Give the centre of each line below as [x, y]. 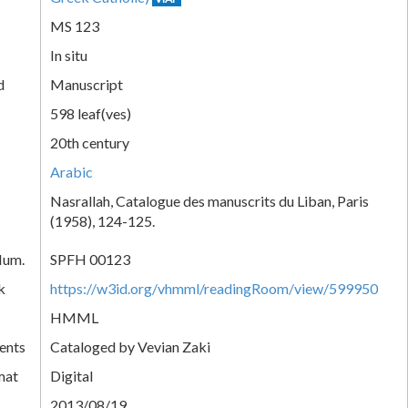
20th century [90, 142]
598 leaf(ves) [91, 113]
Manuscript [87, 84]
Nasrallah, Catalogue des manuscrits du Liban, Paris [209, 200]
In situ [69, 55]
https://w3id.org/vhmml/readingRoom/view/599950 [214, 288]
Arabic [71, 171]
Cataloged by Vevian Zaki [130, 346]
